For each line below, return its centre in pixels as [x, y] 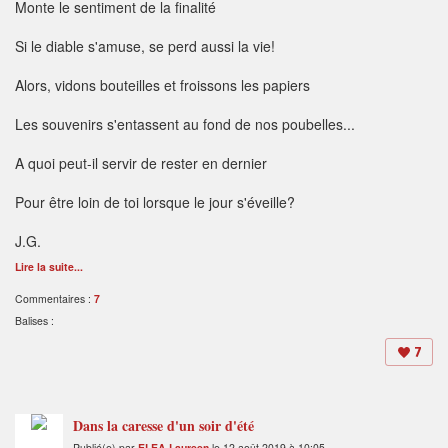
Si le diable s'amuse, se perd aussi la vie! [145, 46]
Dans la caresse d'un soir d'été [163, 426]
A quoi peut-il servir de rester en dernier [141, 163]
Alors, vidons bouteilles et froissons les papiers [162, 85]
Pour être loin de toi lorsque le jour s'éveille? [155, 202]
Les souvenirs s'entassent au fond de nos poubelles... [185, 124]
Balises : [34, 321]
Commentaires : [54, 299]
